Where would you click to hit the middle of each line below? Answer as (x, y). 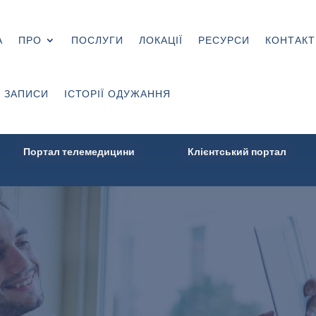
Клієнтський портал (237, 152)
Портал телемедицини (79, 152)
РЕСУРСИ (224, 40)
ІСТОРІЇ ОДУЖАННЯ (117, 94)
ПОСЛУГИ (97, 40)
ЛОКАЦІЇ (160, 40)
